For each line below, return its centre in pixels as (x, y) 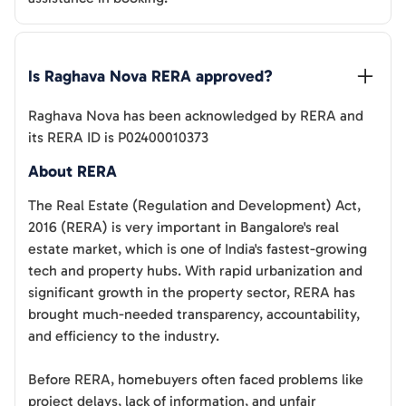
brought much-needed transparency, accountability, (194, 314)
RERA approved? (210, 76)
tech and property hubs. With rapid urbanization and (195, 271)
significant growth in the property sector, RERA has (192, 293)
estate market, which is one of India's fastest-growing (198, 249)
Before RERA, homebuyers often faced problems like (196, 380)
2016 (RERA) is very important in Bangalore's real (184, 227)
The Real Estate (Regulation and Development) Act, (194, 206)
